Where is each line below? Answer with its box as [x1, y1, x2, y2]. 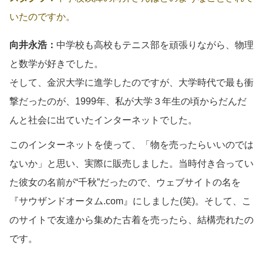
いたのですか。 [9, 11, 75, 22]
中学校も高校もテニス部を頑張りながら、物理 [56, 39, 254, 50]
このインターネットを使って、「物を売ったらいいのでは [9, 139, 254, 150]
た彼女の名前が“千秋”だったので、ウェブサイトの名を [9, 177, 241, 187]
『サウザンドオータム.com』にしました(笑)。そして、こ [9, 195, 251, 206]
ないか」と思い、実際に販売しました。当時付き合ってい [9, 158, 254, 168]
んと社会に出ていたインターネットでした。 [9, 114, 197, 125]
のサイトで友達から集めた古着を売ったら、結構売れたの [9, 214, 254, 225]
